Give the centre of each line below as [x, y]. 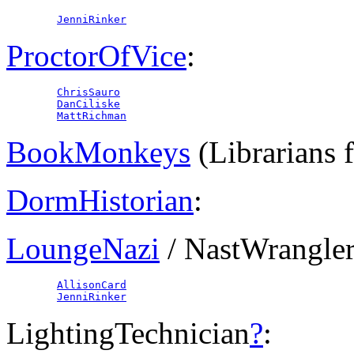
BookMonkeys [98, 153]
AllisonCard [92, 285]
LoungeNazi [83, 249]
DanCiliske [88, 104]
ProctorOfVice [96, 56]
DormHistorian [100, 201]
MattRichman [92, 116]
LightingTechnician [128, 333]
